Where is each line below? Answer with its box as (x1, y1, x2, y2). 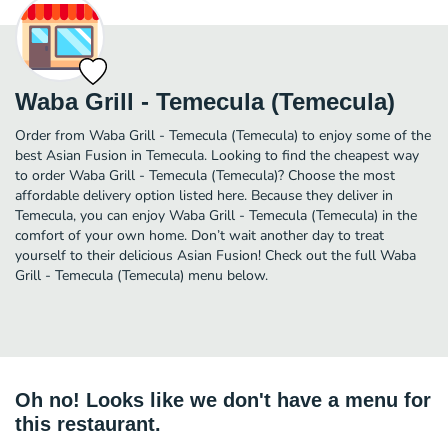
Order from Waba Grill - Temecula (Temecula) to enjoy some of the (15, 125, 431, 145)
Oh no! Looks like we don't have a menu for (15, 388, 431, 411)
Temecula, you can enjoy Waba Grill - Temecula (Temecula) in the (15, 205, 417, 225)
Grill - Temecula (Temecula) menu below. (15, 265, 268, 285)
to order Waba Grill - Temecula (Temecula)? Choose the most (15, 165, 395, 185)
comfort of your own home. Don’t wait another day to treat (15, 225, 384, 245)
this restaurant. (15, 412, 161, 435)
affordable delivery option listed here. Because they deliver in (15, 185, 393, 205)
